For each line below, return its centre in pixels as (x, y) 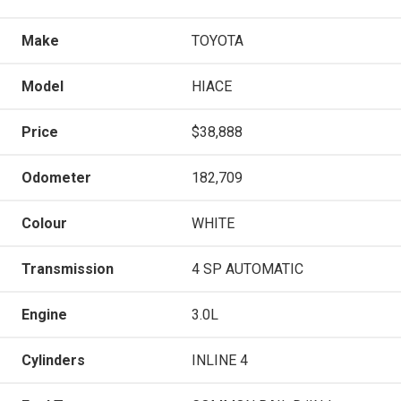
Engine (44, 314)
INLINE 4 (220, 360)
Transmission (68, 269)
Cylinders (53, 360)
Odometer (56, 177)
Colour (44, 223)
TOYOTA (218, 40)
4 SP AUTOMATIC (247, 269)
